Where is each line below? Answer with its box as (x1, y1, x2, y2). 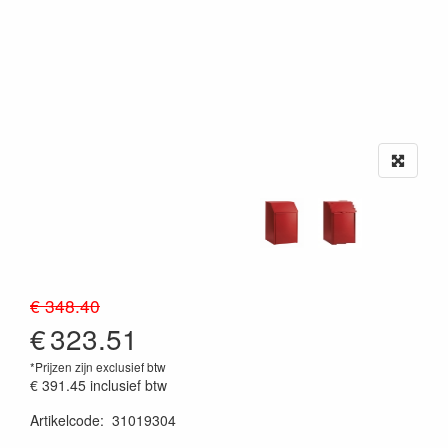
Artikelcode (30, 410, 100, 431)
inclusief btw (90, 375, 167, 396)
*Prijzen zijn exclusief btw (30, 358, 166, 376)
